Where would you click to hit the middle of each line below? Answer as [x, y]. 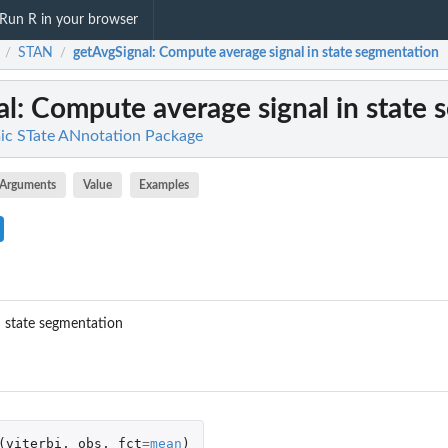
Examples [164, 185]
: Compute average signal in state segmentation [295, 53]
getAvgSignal [112, 53]
